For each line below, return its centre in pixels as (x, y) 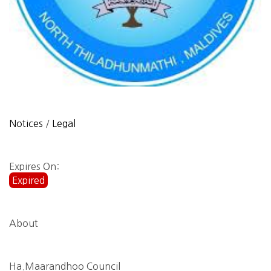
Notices (26, 123)
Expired (28, 180)
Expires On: (34, 166)
